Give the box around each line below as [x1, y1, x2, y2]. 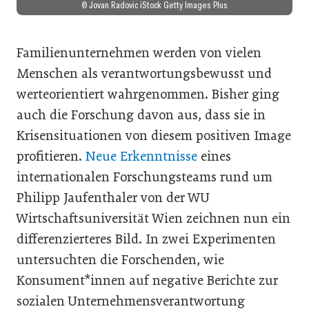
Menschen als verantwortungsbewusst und [17, 65, 272, 81]
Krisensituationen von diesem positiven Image [17, 127, 291, 143]
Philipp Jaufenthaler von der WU [17, 189, 210, 206]
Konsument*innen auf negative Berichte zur [17, 272, 278, 288]
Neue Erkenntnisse [86, 148, 197, 164]
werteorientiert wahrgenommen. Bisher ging [17, 86, 279, 102]
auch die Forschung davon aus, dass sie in [17, 106, 266, 123]
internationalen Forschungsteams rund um [17, 168, 272, 185]
